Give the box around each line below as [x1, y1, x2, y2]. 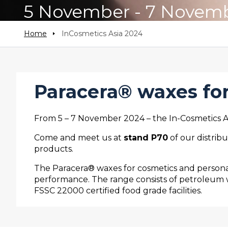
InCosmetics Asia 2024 [62, 28, 142, 38]
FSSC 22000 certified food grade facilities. [34, 186, 202, 196]
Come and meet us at [34, 133, 124, 143]
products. [34, 144, 73, 154]
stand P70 [124, 133, 168, 143]
